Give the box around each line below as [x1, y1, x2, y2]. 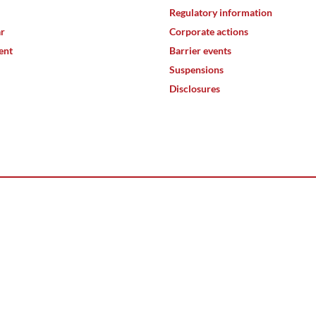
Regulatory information [169, 6, 272, 18]
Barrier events [169, 44, 231, 56]
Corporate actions [169, 25, 248, 37]
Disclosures [169, 82, 220, 95]
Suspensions [169, 63, 224, 75]
